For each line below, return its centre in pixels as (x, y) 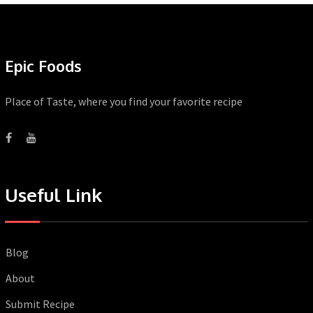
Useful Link (53, 195)
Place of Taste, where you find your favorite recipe (124, 102)
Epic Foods (43, 66)
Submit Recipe (40, 304)
